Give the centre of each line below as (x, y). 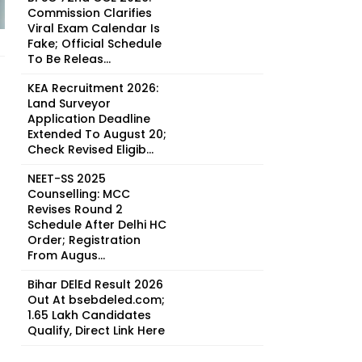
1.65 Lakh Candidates (89, 315)
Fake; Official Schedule (95, 44)
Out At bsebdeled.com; (96, 300)
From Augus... (66, 255)
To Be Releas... (69, 59)
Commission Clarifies (90, 13)
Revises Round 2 (75, 209)
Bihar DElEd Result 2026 (95, 284)
